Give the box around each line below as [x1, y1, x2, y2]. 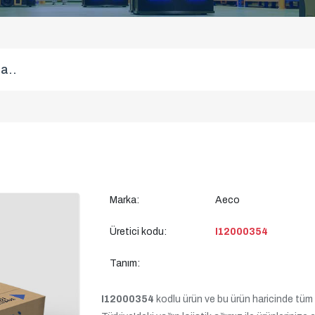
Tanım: [110, 258, 140, 269]
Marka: [110, 195, 139, 205]
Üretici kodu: [110, 226, 167, 237]
